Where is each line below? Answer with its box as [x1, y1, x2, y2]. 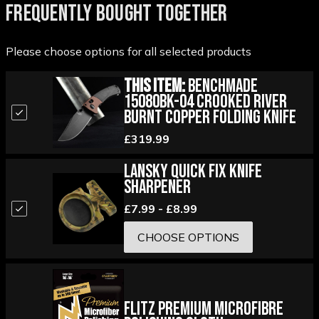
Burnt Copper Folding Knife [123, 106, 296, 129]
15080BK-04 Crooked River [123, 90, 287, 113]
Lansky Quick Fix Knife [123, 161, 262, 184]
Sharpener [123, 177, 191, 199]
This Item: [123, 75, 185, 98]
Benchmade [184, 75, 258, 98]
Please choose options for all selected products [6, 44, 251, 59]
